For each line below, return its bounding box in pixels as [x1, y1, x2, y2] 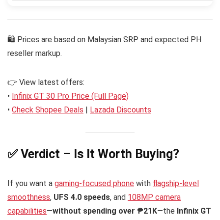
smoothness [7, 192, 50, 202]
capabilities [7, 206, 47, 216]
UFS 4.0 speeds [54, 192, 110, 202]
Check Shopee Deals [12, 105, 83, 115]
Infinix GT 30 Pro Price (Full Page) [12, 91, 129, 101]
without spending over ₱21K [53, 206, 157, 216]
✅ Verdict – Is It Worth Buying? [7, 146, 179, 161]
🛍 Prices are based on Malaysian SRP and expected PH [7, 35, 201, 45]
